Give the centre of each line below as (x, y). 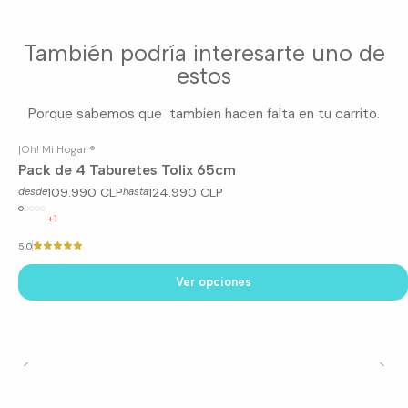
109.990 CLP (85, 192)
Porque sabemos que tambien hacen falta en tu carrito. (204, 113)
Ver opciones (213, 281)
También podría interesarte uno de (204, 53)
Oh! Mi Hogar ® (58, 149)
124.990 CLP (186, 192)
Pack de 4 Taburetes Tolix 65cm (127, 170)
